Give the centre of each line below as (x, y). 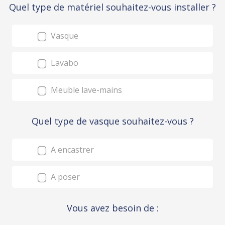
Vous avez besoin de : (113, 208)
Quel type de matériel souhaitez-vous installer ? (113, 7)
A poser (64, 177)
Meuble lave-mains (85, 90)
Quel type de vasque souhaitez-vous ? (113, 121)
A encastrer (71, 150)
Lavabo (64, 63)
